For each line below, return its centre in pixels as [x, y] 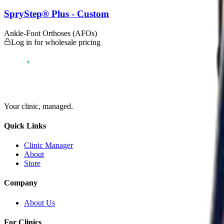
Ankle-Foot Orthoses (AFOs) [50, 33]
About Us [39, 202]
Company [21, 183]
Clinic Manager [48, 145]
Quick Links [25, 125]
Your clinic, [23, 106]
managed [57, 106]
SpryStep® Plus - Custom [56, 13]
